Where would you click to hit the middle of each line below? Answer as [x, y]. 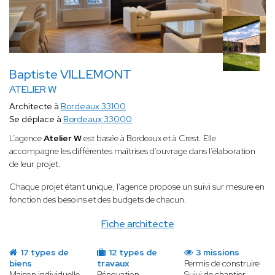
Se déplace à [36, 119]
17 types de [44, 253]
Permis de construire [222, 264]
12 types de [132, 253]
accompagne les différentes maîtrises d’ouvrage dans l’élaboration [132, 151]
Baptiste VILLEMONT [70, 75]
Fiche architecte [137, 224]
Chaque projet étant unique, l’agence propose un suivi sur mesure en [137, 187]
